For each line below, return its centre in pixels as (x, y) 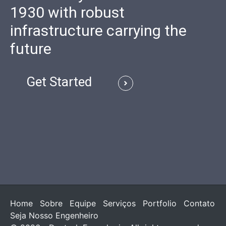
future (31, 49)
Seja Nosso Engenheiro (54, 216)
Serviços (119, 204)
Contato (199, 204)
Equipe (83, 204)
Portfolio (160, 204)
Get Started (59, 82)
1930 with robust (67, 13)
